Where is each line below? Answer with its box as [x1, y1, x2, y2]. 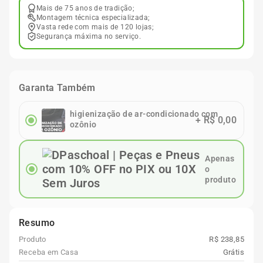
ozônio [70, 120, 97, 129]
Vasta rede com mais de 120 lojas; [36, 23, 154, 31]
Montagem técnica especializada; [36, 14, 150, 22]
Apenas [205, 154, 235, 163]
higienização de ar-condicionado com [70, 109, 218, 119]
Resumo [19, 217, 55, 228]
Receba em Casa [19, 248, 79, 257]
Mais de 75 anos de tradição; [36, 4, 135, 12]
